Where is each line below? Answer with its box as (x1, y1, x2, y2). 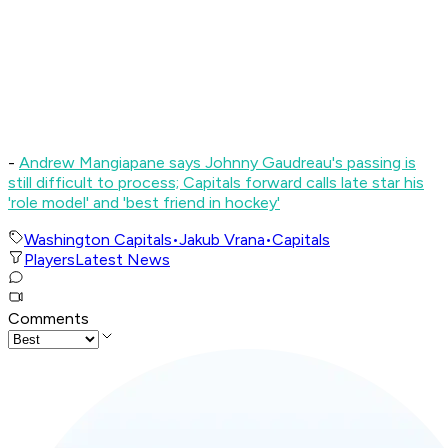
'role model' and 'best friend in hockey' (8, 193, 280, 213)
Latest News (75, 250, 170, 270)
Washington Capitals (24, 230, 172, 250)
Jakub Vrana (179, 230, 265, 250)
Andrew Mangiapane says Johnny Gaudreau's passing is (19, 153, 416, 173)
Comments (8, 309, 89, 329)
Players (24, 250, 75, 270)
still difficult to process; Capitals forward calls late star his (8, 173, 424, 193)
